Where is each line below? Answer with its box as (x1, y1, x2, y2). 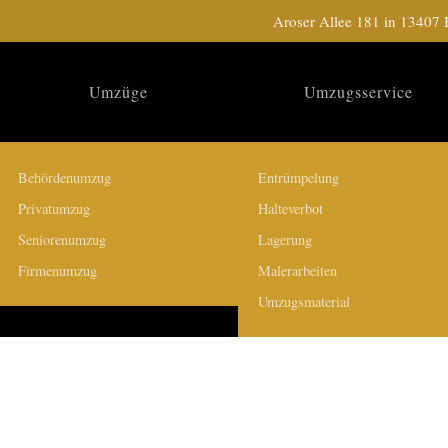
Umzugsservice (303, 81, 413, 102)
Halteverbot (258, 199, 323, 218)
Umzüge (88, 81, 148, 102)
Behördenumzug (18, 168, 111, 187)
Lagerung (258, 230, 312, 249)
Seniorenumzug (18, 230, 106, 249)
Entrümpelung (258, 168, 339, 187)
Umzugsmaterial (258, 292, 350, 311)
